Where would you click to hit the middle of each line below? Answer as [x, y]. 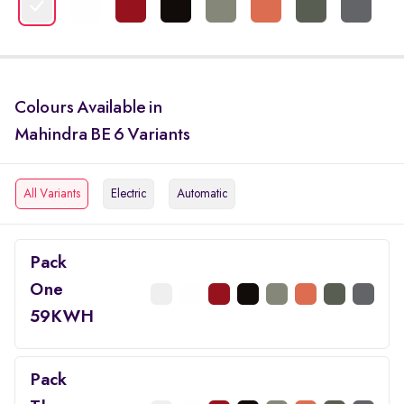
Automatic [202, 194]
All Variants [52, 194]
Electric [129, 194]
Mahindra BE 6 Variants [102, 136]
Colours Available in [88, 109]
